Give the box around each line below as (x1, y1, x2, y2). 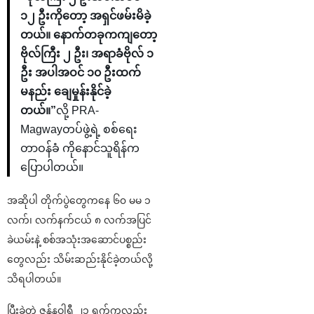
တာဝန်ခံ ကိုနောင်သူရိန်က (20, 142, 139, 155)
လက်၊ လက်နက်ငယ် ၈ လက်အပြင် (7, 214, 151, 226)
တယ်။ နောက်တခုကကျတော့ (20, 29, 157, 41)
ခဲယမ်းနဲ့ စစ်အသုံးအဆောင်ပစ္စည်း (7, 234, 146, 246)
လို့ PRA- (56, 104, 99, 117)
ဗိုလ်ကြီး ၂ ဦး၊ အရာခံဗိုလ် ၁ (20, 48, 153, 60)
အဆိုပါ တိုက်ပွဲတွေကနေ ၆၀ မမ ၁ (7, 195, 151, 207)
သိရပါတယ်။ (7, 273, 61, 285)
